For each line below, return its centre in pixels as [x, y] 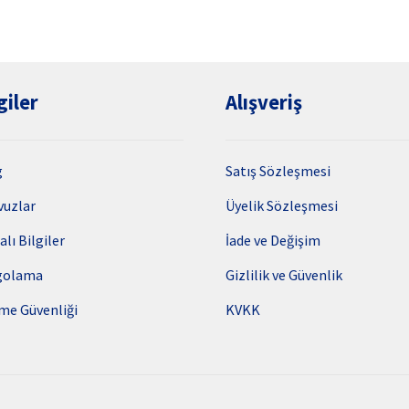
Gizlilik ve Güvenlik [284, 275]
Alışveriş [264, 103]
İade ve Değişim [273, 241]
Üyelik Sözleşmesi [282, 206]
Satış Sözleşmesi [278, 171]
